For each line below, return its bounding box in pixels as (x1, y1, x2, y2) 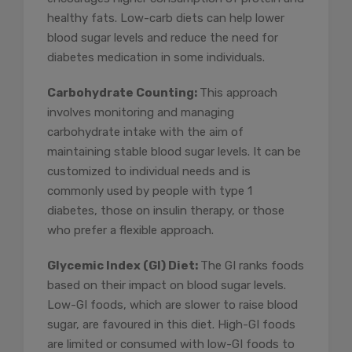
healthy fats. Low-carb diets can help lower (47, 11, 284, 26)
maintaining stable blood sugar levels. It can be (47, 145, 301, 159)
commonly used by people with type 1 (47, 184, 252, 199)
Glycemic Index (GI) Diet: (47, 258, 200, 273)
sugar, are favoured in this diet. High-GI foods (47, 317, 295, 332)
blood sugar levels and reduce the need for (47, 31, 278, 46)
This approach (200, 86, 277, 101)
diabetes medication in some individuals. (47, 50, 265, 65)
